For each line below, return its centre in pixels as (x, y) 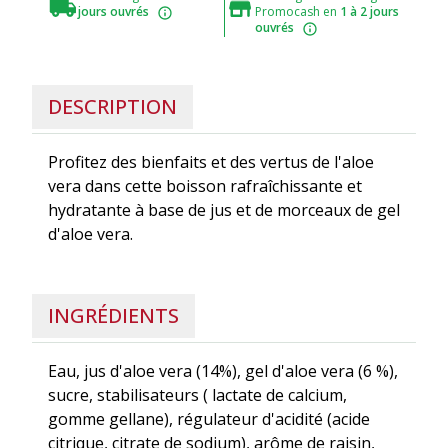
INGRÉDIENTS (113, 315)
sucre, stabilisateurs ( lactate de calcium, (197, 394)
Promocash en (297, 11)
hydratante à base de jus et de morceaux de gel (224, 209)
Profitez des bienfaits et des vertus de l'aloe (211, 161)
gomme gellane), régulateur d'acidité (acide (209, 418)
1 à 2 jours (369, 11)
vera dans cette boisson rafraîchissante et (205, 185)
